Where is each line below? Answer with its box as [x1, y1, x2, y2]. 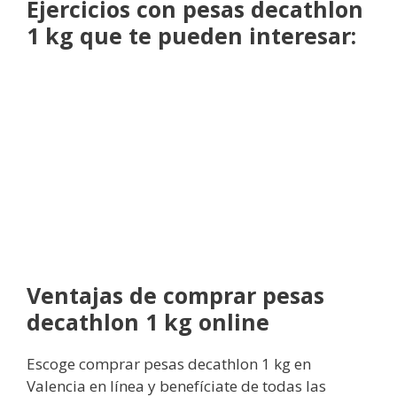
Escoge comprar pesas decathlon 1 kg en [27, 354, 311, 375]
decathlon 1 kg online [27, 307, 269, 338]
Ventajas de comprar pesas [27, 280, 324, 311]
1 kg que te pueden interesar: [27, 19, 356, 51]
